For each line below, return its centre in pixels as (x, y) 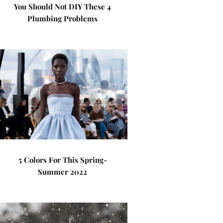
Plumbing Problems (63, 18)
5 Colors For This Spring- (62, 160)
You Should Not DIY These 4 (63, 6)
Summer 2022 (63, 172)
